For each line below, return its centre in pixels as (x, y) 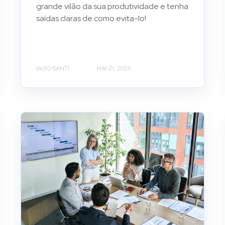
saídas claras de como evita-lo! (91, 19)
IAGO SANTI (53, 68)
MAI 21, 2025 (114, 68)
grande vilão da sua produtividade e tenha (113, 7)
